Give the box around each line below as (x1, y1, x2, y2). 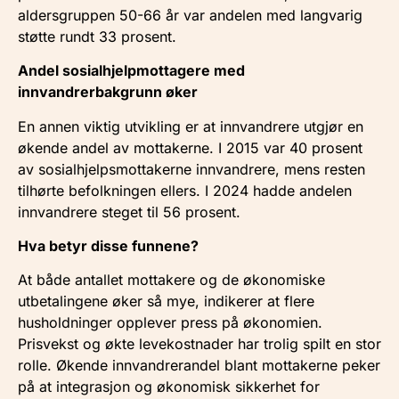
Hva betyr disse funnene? (18, 237, 199, 256)
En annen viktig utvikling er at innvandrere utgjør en (18, 117, 363, 135)
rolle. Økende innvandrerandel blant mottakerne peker (18, 356, 380, 375)
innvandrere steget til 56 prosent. (18, 202, 240, 221)
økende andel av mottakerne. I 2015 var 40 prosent (18, 138, 362, 157)
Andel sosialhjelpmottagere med (18, 61, 245, 80)
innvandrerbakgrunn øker (18, 83, 198, 102)
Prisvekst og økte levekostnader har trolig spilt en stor (18, 335, 381, 354)
